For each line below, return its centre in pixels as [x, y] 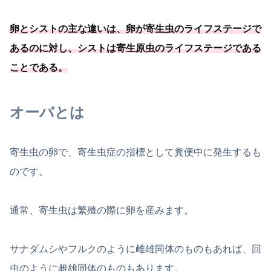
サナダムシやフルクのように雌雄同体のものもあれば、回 [135, 249]
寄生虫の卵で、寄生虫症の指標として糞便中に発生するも [135, 152]
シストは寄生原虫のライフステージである [169, 48]
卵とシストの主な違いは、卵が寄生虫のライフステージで [135, 28]
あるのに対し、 [44, 48]
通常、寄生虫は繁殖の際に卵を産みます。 [102, 211]
